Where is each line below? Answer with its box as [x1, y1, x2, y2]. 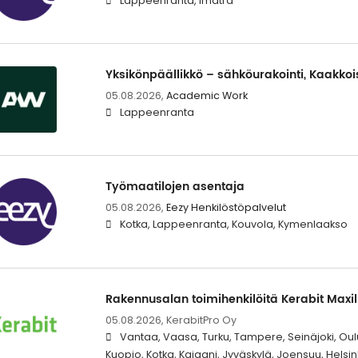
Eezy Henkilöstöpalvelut [165, 201, 286, 215]
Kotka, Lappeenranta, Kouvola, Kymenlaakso [119, 217, 348, 232]
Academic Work [165, 89, 248, 103]
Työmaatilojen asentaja [105, 177, 245, 197]
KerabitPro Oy [165, 312, 237, 327]
